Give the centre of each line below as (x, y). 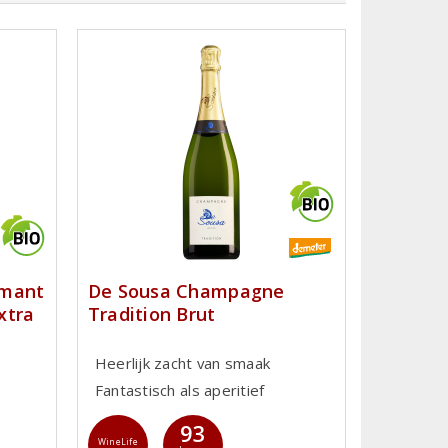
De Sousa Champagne (186, 290)
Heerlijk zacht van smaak (182, 363)
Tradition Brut (151, 313)
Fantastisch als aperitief (179, 390)
